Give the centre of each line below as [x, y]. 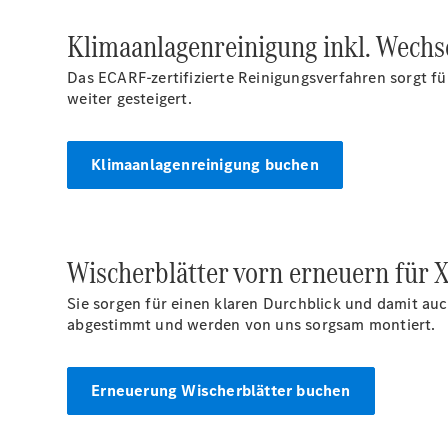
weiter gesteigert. [129, 98]
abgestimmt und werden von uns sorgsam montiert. [251, 324]
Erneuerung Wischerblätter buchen [221, 390]
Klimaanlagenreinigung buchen [205, 164]
